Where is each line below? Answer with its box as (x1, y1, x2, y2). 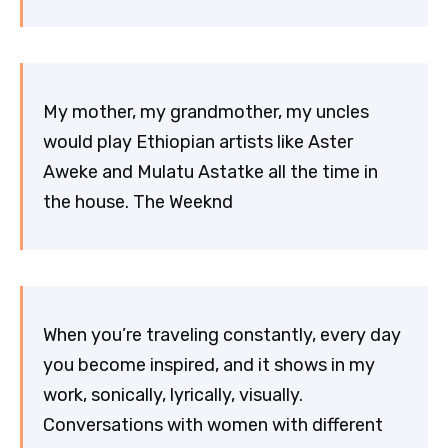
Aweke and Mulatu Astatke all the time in (43, 160, 378, 183)
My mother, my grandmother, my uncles (43, 100, 369, 123)
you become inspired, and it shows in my (43, 353, 375, 376)
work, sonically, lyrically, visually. (43, 383, 303, 406)
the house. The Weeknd (43, 190, 233, 213)
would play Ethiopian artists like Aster (43, 130, 353, 153)
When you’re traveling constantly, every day (43, 323, 401, 346)
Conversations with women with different (43, 413, 383, 436)
